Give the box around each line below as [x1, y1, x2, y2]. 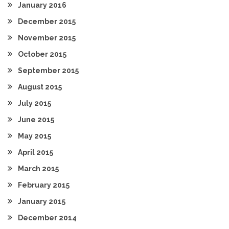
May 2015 [18, 132, 51, 140]
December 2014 [18, 214, 77, 222]
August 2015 [18, 83, 62, 91]
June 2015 [18, 116, 54, 124]
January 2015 [18, 197, 65, 205]
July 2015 [18, 99, 51, 107]
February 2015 [18, 181, 70, 189]
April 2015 [18, 148, 53, 156]
